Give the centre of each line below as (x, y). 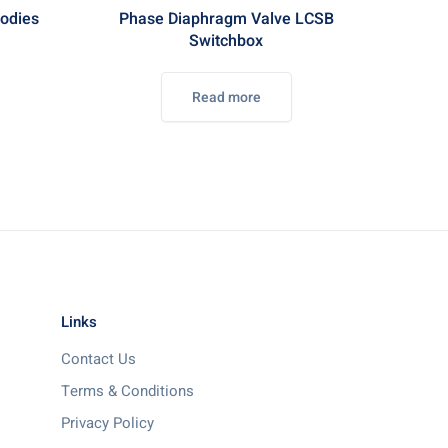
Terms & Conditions (127, 391)
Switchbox (226, 41)
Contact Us (98, 359)
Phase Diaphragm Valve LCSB (226, 19)
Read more (226, 97)
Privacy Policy (107, 423)
